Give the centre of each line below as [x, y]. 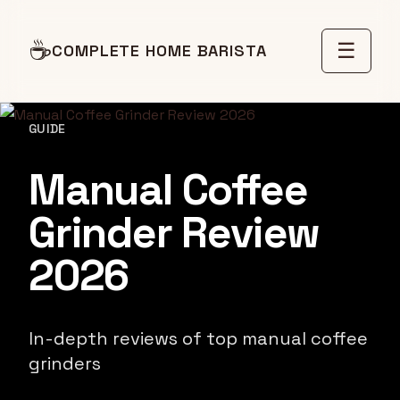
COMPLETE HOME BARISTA [159, 50]
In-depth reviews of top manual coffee [198, 338]
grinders [65, 363]
